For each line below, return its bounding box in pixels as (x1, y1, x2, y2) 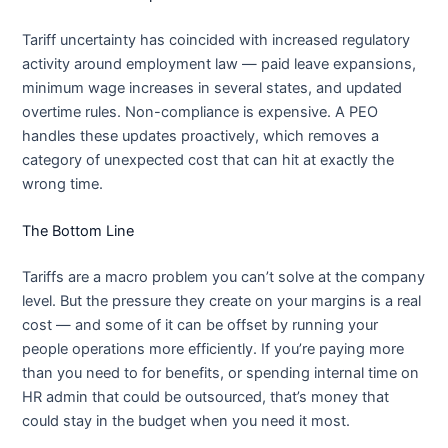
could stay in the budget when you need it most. (22, 412, 351, 431)
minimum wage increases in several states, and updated (22, 79, 403, 98)
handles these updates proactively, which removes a (22, 127, 380, 146)
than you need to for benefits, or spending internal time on (22, 364, 420, 383)
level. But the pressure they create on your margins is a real (22, 292, 422, 311)
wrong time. (22, 175, 104, 194)
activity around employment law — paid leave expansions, (22, 55, 417, 74)
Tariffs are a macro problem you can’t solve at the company (22, 268, 426, 287)
